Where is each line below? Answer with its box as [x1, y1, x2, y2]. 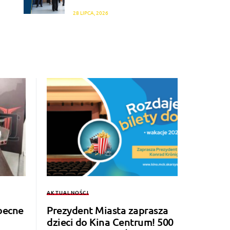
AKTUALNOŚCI [47, 188, 89, 197]
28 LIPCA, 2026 [73, 9, 108, 17]
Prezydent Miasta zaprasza [47, 203, 168, 217]
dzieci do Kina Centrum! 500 [47, 215, 174, 229]
